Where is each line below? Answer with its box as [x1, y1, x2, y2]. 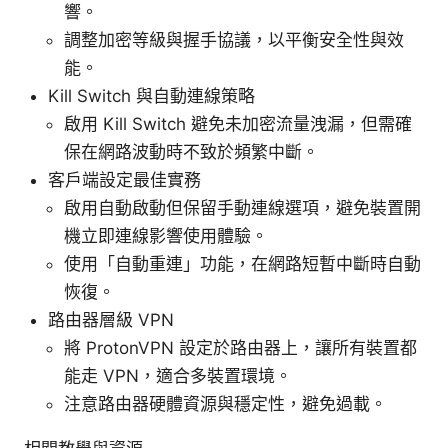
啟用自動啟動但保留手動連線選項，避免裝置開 [64, 198, 421, 219]
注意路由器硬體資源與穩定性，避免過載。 [64, 394, 387, 415]
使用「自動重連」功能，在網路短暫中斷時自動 [64, 254, 421, 275]
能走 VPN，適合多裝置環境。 [64, 366, 292, 387]
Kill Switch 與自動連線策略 [48, 86, 255, 107]
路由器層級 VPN [48, 310, 174, 331]
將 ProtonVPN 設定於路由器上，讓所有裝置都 [64, 338, 417, 359]
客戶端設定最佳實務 [48, 170, 201, 191]
